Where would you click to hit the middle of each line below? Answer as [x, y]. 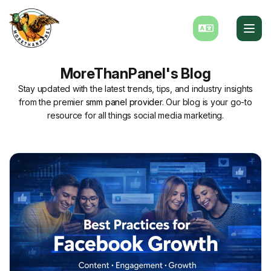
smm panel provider [124, 102]
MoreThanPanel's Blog [135, 73]
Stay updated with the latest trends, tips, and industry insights [135, 89]
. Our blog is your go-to [207, 102]
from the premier [52, 102]
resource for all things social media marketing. [135, 115]
